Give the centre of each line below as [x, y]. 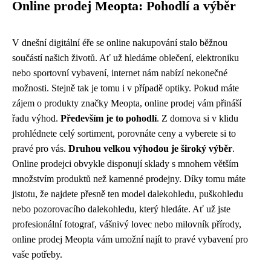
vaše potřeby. [37, 254]
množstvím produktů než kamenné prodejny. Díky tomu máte [129, 178]
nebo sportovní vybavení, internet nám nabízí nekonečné [120, 73]
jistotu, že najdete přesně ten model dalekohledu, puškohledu [128, 194]
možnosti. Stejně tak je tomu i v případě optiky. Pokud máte [126, 88]
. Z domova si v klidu [198, 118]
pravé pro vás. [40, 148]
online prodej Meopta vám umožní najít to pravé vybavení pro [130, 239]
